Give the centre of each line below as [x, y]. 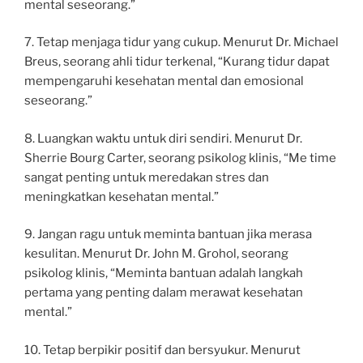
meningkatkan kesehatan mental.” [122, 196]
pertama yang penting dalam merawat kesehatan [164, 293]
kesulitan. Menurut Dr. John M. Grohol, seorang [156, 254]
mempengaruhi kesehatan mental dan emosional [164, 81]
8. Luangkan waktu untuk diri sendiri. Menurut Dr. [163, 138]
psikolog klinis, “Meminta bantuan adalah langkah [164, 273]
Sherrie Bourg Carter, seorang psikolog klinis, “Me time [180, 158]
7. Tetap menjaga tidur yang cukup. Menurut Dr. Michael [181, 42]
